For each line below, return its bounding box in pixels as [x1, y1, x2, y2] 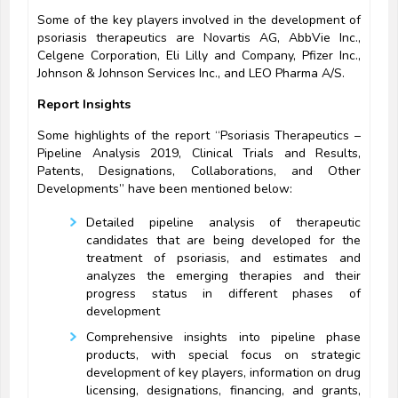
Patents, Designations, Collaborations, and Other [37, 163, 361, 180]
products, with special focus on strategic [86, 346, 361, 364]
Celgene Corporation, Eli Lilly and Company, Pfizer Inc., [37, 47, 361, 65]
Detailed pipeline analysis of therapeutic [86, 214, 361, 232]
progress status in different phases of [86, 285, 361, 303]
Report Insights [37, 96, 131, 114]
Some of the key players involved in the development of [37, 12, 361, 29]
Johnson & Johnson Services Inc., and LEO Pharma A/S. [37, 65, 345, 83]
